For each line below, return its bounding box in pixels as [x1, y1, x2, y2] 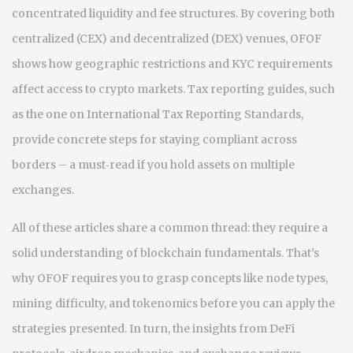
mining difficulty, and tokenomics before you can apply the [12, 296, 335, 310]
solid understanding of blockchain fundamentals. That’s [12, 246, 319, 260]
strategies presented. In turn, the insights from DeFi [12, 321, 295, 336]
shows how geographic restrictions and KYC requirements [12, 57, 333, 71]
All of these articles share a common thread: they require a [12, 221, 328, 235]
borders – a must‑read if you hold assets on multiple [12, 158, 295, 172]
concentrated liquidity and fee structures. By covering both [12, 6, 335, 20]
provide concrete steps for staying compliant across [12, 132, 297, 147]
